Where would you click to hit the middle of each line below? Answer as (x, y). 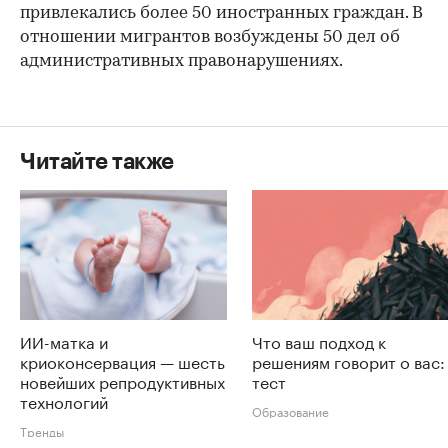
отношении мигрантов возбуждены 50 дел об (210, 38)
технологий (64, 401)
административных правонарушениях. (181, 62)
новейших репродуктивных (122, 381)
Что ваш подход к (319, 341)
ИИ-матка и (64, 341)
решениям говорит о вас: (348, 361)
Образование (290, 411)
